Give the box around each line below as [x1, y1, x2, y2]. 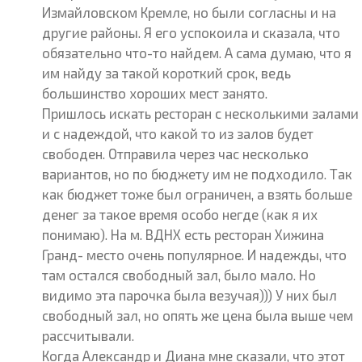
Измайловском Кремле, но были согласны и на [42, 4, 337, 20]
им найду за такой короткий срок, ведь [42, 65, 292, 81]
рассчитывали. [42, 327, 135, 343]
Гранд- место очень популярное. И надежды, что [42, 246, 347, 263]
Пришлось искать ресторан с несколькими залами [42, 105, 360, 121]
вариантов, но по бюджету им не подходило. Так [42, 166, 353, 182]
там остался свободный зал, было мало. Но [42, 267, 317, 283]
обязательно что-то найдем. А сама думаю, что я [42, 44, 352, 61]
